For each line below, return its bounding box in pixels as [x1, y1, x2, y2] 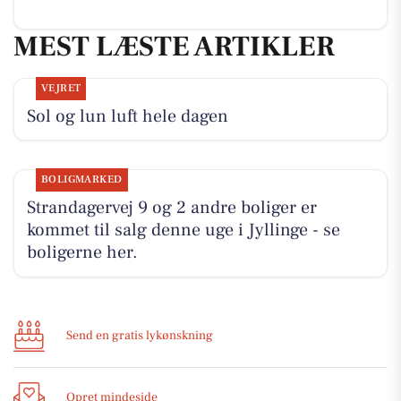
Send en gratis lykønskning [66, 328, 213, 345]
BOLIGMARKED [40, 173, 123, 186]
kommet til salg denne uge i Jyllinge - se [26, 218, 340, 242]
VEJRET [40, 81, 81, 95]
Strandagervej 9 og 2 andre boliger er [26, 196, 317, 219]
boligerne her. [26, 241, 138, 264]
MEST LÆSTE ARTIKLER [13, 28, 335, 66]
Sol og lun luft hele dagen [26, 104, 228, 128]
